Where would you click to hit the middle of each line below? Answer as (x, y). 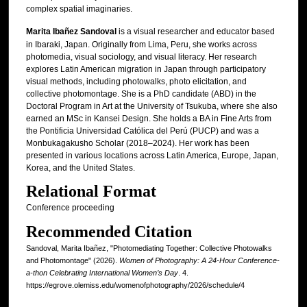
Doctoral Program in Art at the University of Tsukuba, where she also (151, 107)
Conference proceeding (70, 208)
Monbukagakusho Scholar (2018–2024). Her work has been (137, 144)
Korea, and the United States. (80, 168)
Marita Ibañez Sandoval (71, 32)
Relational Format (91, 192)
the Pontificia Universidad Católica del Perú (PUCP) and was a (142, 131)
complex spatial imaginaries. (79, 9)
